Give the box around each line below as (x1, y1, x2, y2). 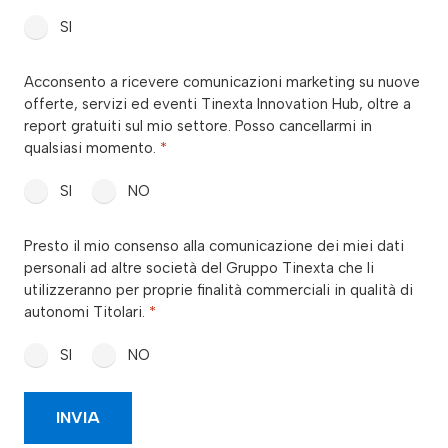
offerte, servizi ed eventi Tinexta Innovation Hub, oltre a (24, 94, 411, 113)
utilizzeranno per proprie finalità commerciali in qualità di (24, 280, 413, 299)
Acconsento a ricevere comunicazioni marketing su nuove (24, 72, 420, 91)
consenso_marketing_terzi (23, 222, 214, 242)
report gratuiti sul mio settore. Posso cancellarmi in (24, 116, 372, 135)
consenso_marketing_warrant (23, 58, 234, 78)
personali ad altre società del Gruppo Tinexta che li (24, 258, 374, 277)
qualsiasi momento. (24, 138, 160, 157)
